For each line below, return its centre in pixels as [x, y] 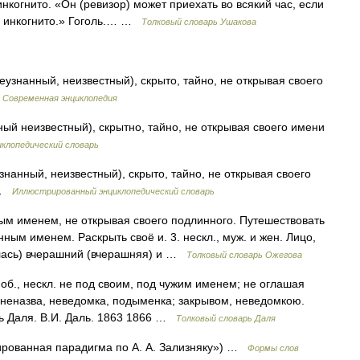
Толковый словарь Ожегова [244, 255]
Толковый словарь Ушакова [199, 22]
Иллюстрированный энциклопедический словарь [113, 191]
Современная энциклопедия [60, 98]
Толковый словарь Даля [226, 318]
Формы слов [273, 348]
